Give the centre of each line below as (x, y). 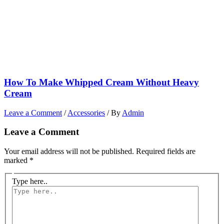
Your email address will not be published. (69, 151)
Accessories (86, 112)
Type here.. (30, 181)
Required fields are (166, 151)
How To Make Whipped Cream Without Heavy (101, 82)
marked (17, 160)
